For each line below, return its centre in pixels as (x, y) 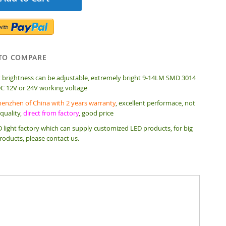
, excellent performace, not (155, 103)
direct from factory (51, 113)
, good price (96, 113)
